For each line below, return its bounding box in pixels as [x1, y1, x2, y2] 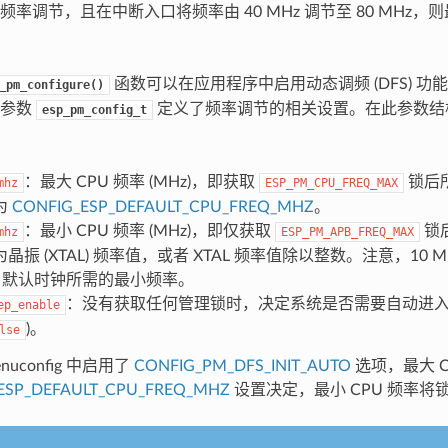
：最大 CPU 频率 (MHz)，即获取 [23, 173, 259, 190]
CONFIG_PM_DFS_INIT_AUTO [133, 357, 351, 374]
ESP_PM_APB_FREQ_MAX [280, 224, 414, 239]
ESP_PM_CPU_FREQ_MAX [264, 175, 398, 190]
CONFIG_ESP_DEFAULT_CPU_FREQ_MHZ [11, 198, 314, 215]
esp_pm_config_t [41, 102, 147, 117]
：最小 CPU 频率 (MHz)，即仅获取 [23, 222, 275, 239]
